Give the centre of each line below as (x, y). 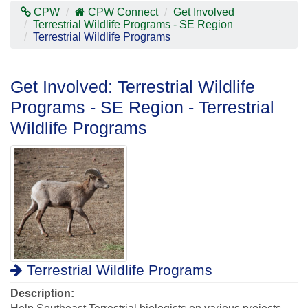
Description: (42, 293)
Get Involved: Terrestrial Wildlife (133, 87)
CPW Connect (123, 12)
